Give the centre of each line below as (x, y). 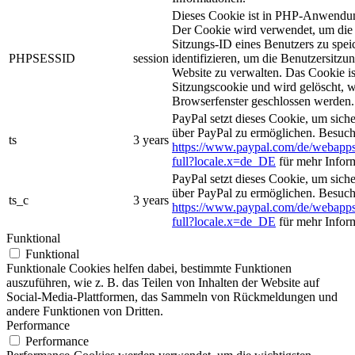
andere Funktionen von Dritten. (85, 311)
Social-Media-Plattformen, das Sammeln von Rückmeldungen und (172, 297)
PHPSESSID (42, 59)
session (151, 59)
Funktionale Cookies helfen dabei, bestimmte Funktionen (149, 269)
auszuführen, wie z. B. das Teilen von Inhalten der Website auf (163, 283)
